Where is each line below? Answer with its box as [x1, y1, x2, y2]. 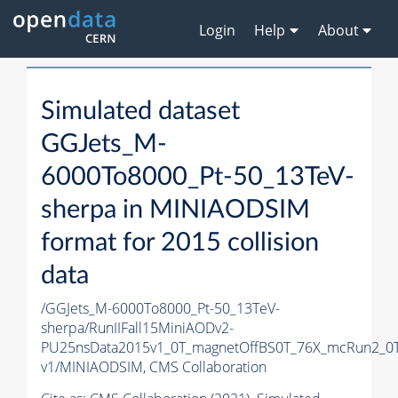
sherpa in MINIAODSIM [41, 197, 310, 224]
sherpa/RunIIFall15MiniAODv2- [41, 318, 234, 338]
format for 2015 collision [41, 230, 319, 257]
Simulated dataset [41, 99, 240, 125]
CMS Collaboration [149, 357, 267, 378]
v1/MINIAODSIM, [41, 357, 149, 378]
